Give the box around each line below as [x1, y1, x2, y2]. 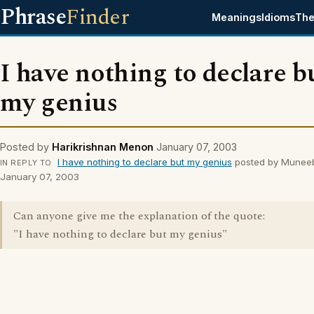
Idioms [261, 11, 296, 23]
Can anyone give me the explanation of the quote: [13, 207, 265, 224]
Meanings [212, 11, 262, 23]
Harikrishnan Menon [52, 141, 153, 153]
